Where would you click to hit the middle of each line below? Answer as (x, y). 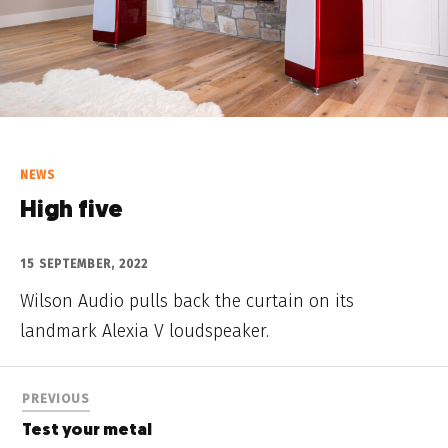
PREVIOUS (56, 399)
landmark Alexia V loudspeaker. (144, 331)
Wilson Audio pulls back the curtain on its (187, 301)
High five (71, 211)
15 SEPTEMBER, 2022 (84, 264)
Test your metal (87, 431)
